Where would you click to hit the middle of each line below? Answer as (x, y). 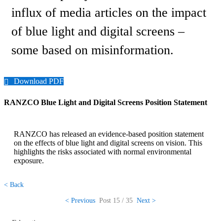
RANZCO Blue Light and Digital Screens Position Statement (106, 102)
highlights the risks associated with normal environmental (103, 151)
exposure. (29, 160)
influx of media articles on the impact (109, 12)
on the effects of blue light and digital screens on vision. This (108, 143)
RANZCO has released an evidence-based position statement (109, 134)
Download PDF (39, 81)
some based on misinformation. (92, 50)
